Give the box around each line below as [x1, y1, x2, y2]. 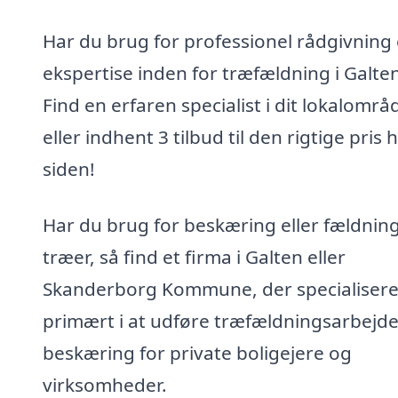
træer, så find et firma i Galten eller [43, 244, 346, 270]
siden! [43, 155, 95, 181]
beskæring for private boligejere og [43, 340, 352, 366]
